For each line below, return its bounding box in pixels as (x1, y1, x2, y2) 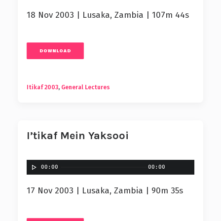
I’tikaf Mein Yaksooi (27, 129, 129, 142)
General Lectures (61, 84, 110, 91)
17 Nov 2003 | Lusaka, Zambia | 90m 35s (27, 185, 183, 196)
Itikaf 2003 (27, 84, 58, 91)
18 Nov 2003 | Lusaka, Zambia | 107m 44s (27, 10, 189, 20)
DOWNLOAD (39, 48, 72, 54)
